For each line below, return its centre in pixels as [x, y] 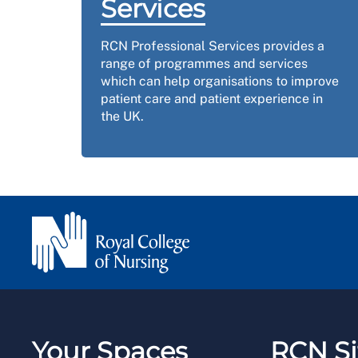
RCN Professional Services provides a [213, 46]
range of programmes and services [204, 64]
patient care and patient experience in [212, 99]
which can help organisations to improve [220, 82]
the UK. [122, 117]
